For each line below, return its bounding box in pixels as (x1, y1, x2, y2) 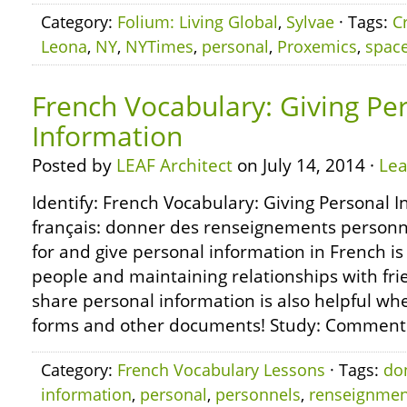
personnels (215, 383, 301, 405)
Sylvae (286, 11, 334, 33)
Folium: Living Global (117, 11, 278, 33)
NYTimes (125, 35, 194, 57)
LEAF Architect (116, 154, 233, 177)
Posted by (32, 154, 116, 177)
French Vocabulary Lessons (117, 359, 325, 381)
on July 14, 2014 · (233, 154, 379, 177)
